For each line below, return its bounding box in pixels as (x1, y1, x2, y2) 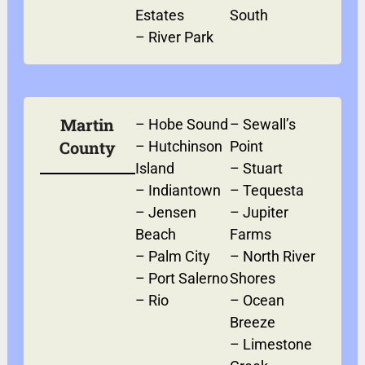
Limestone (243, 335, 313, 353)
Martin (60, 113, 115, 135)
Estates (134, 6, 184, 24)
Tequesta (243, 181, 305, 199)
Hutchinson (147, 137, 222, 155)
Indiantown (147, 181, 221, 199)
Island (134, 159, 174, 177)
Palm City (147, 247, 210, 265)
